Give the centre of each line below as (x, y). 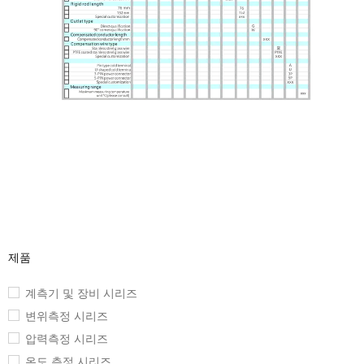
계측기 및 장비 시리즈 (81, 294)
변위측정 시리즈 (67, 316)
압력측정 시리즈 (67, 339)
